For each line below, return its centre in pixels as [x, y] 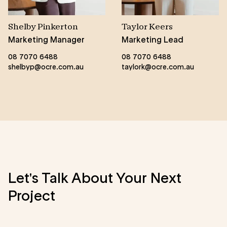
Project [32, 196]
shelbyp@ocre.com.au [46, 67]
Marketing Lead [153, 39]
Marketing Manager [46, 39]
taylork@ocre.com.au [158, 67]
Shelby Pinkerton [43, 27]
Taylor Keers [147, 27]
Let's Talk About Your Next [95, 178]
